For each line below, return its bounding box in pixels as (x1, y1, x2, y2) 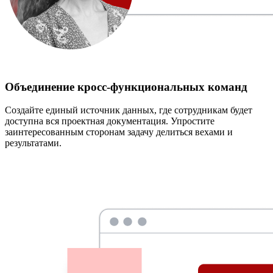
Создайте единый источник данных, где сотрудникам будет (5, 105, 252, 116)
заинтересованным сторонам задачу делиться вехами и (5, 127, 233, 138)
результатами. (5, 138, 62, 149)
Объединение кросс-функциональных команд (5, 80, 247, 93)
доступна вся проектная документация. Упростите (5, 116, 214, 127)
